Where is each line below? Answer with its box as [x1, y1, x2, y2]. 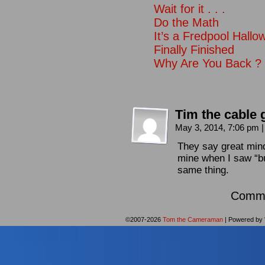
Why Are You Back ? [154, 57, 261, 70]
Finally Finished [154, 43, 234, 56]
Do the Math [154, 16, 219, 29]
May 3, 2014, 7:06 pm [175, 122, 261, 132]
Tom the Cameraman [162, 216, 223, 223]
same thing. [177, 164, 229, 176]
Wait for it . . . [154, 2, 225, 15]
